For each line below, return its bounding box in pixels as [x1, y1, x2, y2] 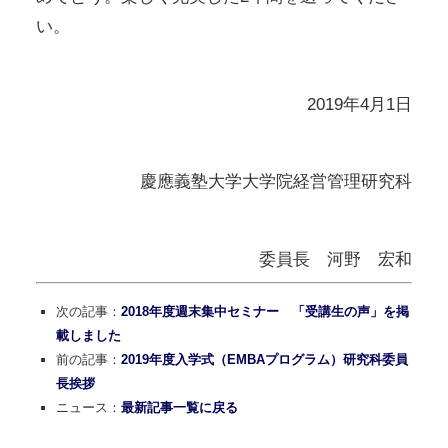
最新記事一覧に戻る [120, 400, 238, 416]
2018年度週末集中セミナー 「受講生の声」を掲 [120, 304, 409, 320]
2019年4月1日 [307, 93, 413, 114]
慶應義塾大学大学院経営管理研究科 [140, 171, 413, 192]
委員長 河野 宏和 [259, 249, 413, 270]
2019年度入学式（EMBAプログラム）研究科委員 [120, 352, 408, 368]
